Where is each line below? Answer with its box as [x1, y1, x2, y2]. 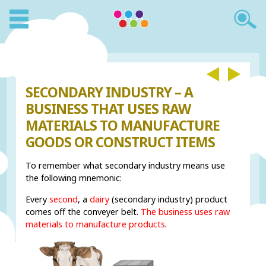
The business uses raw [141, 205, 230, 217]
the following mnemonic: [26, 172, 122, 184]
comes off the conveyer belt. [26, 205, 141, 217]
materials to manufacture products [26, 218, 166, 230]
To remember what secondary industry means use [26, 160, 226, 172]
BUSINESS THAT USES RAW [26, 99, 191, 118]
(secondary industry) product [109, 193, 228, 205]
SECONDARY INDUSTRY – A [26, 83, 194, 102]
